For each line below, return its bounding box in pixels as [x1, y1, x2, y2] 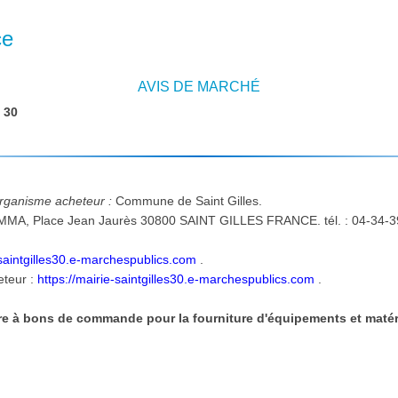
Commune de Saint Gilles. [115, 193, 267, 208]
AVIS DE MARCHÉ [138, 79, 260, 95]
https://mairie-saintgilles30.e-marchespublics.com [37, 271, 315, 286]
